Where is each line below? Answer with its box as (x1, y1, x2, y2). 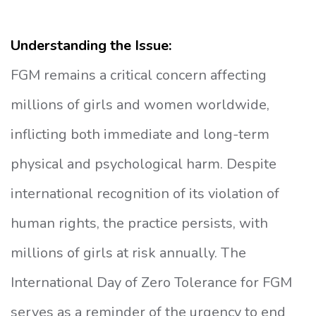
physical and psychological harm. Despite (11, 154, 276, 174)
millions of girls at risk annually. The (11, 243, 246, 263)
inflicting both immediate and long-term (11, 125, 269, 145)
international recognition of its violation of (11, 184, 279, 204)
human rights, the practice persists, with (11, 214, 268, 233)
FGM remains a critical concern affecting (11, 66, 267, 85)
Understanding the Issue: (11, 36, 171, 56)
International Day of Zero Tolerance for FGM (11, 273, 292, 293)
